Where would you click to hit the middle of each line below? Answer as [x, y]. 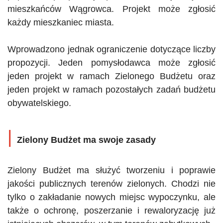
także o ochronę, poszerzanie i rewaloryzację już [111, 210]
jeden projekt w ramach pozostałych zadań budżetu [111, 89]
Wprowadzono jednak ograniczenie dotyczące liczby [111, 49]
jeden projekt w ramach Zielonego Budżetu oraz [111, 76]
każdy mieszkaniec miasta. [61, 22]
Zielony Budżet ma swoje [71, 140]
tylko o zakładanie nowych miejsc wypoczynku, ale [111, 197]
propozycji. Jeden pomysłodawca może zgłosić [111, 62]
